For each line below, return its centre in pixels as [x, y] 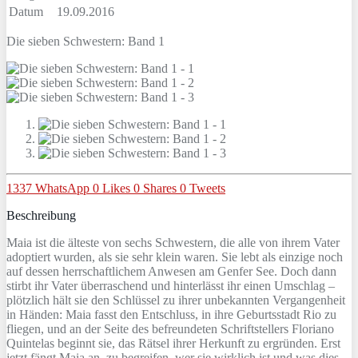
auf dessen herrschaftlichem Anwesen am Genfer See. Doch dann [171, 271]
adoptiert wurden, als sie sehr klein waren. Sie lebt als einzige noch [175, 257]
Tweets [207, 188]
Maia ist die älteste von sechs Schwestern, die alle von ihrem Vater [173, 242]
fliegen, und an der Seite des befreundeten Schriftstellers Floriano [170, 328]
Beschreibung [41, 215]
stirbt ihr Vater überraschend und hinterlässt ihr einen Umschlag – [171, 285]
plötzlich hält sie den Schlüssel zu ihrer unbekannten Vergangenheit [176, 300]
